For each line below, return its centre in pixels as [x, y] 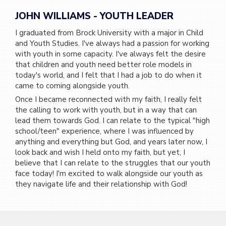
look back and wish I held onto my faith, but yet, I [100, 152]
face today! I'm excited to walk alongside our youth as [109, 173]
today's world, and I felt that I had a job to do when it [108, 75]
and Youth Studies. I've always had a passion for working [112, 43]
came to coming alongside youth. [72, 86]
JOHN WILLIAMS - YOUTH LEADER [94, 16]
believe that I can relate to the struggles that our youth [113, 163]
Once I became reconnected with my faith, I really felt [108, 99]
